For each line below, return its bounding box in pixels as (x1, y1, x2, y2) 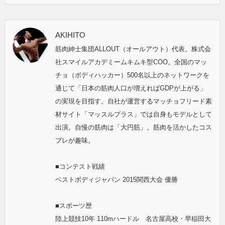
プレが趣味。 (55, 136, 94, 144)
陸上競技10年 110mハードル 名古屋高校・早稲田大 (55, 214, 211, 222)
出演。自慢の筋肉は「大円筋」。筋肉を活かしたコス (55, 123, 212, 131)
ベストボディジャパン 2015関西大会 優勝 (55, 175, 178, 183)
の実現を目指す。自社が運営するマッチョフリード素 (55, 97, 212, 105)
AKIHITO (55, 30, 85, 39)
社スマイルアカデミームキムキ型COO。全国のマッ (55, 58, 207, 66)
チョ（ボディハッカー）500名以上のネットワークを (55, 71, 209, 79)
